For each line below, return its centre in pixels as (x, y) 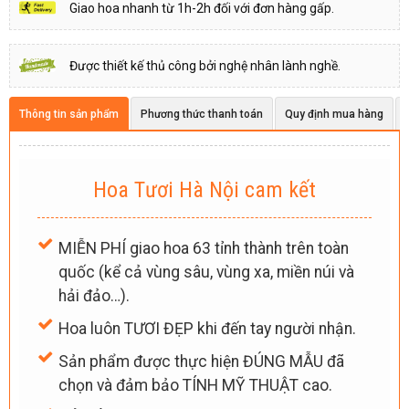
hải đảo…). (94, 295)
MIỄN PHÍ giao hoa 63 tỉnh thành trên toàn (203, 248)
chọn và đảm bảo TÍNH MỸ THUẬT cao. (195, 385)
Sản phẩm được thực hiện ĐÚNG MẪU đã (201, 361)
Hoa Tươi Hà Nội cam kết (204, 189)
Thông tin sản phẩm (69, 114)
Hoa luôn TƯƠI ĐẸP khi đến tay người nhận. (207, 328)
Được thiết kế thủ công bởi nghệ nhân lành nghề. (205, 65)
